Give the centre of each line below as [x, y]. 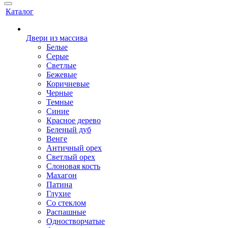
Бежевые [62, 75]
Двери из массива [57, 38]
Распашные [66, 212]
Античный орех [74, 148]
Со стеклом [66, 203]
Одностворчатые [76, 221]
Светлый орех [71, 157]
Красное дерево [74, 120]
